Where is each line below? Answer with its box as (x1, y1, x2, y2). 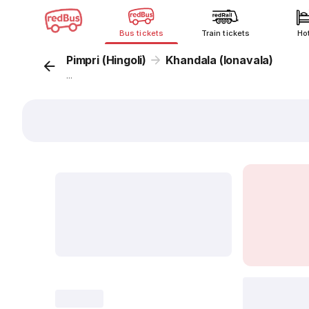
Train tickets (201, 28, 250, 38)
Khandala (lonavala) (166, 53, 273, 67)
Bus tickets (119, 28, 163, 38)
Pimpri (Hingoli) (66, 53, 147, 67)
